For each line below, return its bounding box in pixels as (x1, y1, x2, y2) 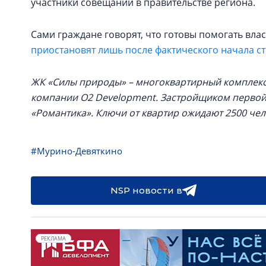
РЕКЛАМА (41, 235, 66, 242)
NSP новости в (110, 185, 182, 196)
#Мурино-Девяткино (31, 145, 122, 157)
